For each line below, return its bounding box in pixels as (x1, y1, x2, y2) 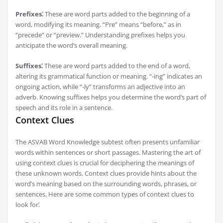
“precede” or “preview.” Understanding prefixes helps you (15, 30, 185, 40)
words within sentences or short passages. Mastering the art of (15, 148, 201, 157)
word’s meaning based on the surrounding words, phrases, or (15, 179, 197, 189)
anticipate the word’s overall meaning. (15, 41, 127, 50)
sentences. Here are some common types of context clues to (15, 190, 194, 199)
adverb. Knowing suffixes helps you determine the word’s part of (15, 93, 206, 102)
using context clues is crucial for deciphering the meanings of (15, 158, 194, 168)
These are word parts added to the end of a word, (43, 61, 190, 71)
